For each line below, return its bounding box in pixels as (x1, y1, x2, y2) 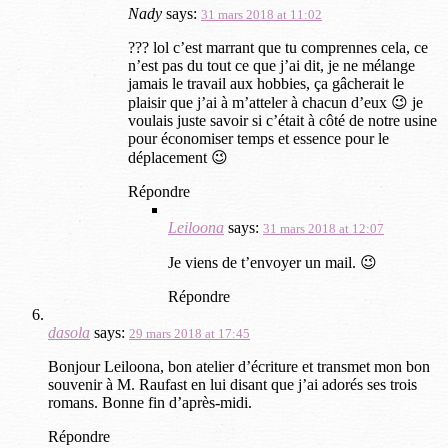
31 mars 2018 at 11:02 (201, 6, 322, 22)
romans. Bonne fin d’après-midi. (48, 393, 252, 411)
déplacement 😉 (128, 148, 228, 166)
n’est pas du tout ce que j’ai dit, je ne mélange (128, 56, 415, 74)
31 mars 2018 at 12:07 (263, 220, 384, 236)
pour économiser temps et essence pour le (128, 129, 389, 147)
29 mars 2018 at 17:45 (129, 325, 250, 341)
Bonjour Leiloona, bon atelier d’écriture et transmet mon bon (48, 357, 430, 375)
